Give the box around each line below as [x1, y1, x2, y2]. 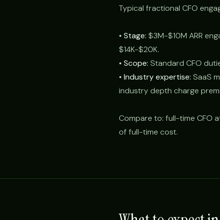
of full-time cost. [119, 127, 178, 137]
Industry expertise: [124, 72, 191, 82]
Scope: [124, 58, 148, 68]
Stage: [124, 30, 146, 41]
